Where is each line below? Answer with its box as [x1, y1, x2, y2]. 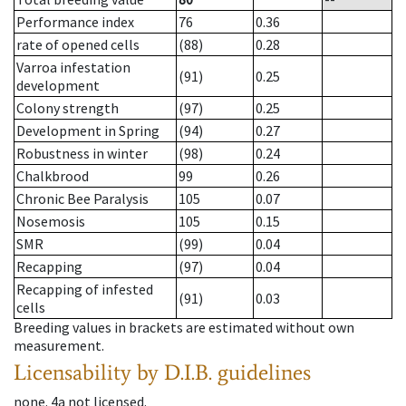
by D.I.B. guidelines [137, 359, 311, 386]
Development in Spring [16, 121, 159, 140]
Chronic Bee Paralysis [16, 189, 149, 208]
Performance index [16, 13, 134, 32]
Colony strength [16, 99, 119, 118]
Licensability [14, 359, 131, 386]
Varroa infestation [16, 58, 130, 77]
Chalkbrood [16, 167, 89, 186]
